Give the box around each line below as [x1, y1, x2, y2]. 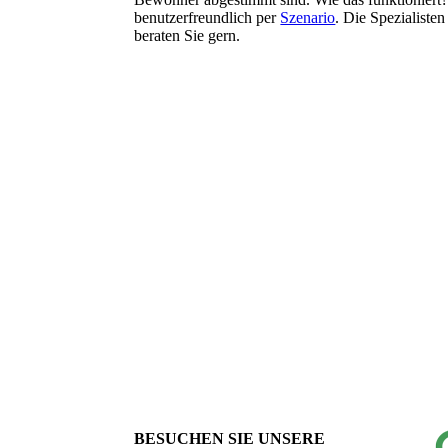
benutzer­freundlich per [134, 9, 281, 27]
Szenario [280, 9, 336, 27]
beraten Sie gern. [134, 27, 241, 45]
